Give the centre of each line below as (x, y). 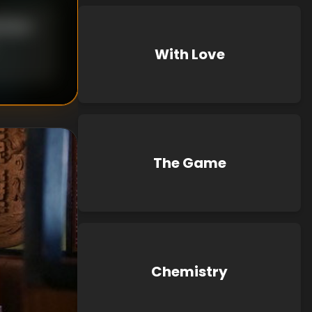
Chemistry (189, 272)
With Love (189, 54)
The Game (189, 163)
